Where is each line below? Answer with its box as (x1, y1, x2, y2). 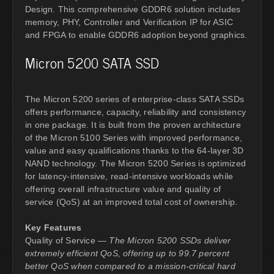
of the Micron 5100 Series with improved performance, (25, 133, 242, 143)
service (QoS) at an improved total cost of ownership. (25, 197, 238, 207)
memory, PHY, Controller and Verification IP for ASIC (25, 17, 233, 28)
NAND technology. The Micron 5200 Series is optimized (25, 158, 246, 169)
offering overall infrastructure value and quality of (25, 184, 221, 194)
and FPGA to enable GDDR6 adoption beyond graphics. (25, 30, 248, 40)
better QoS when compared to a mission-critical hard (25, 261, 235, 272)
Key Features (25, 223, 82, 233)
